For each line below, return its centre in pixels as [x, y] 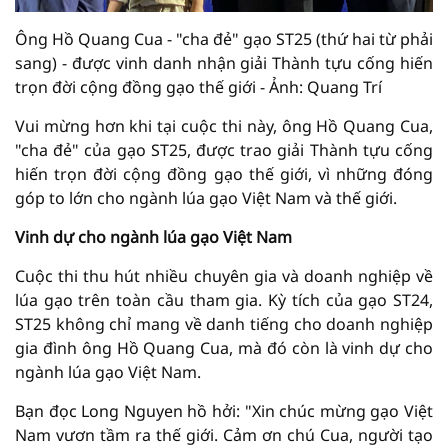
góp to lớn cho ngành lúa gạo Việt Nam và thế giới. [206, 197]
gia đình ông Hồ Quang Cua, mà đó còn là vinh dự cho [224, 347]
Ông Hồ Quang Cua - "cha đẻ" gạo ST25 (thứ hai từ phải [224, 38]
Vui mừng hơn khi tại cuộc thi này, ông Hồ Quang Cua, [224, 125]
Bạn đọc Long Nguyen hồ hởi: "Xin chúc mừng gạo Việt [224, 410]
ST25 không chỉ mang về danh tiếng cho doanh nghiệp [224, 323]
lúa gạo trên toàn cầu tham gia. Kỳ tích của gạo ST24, [224, 299]
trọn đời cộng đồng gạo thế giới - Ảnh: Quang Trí [198, 86]
